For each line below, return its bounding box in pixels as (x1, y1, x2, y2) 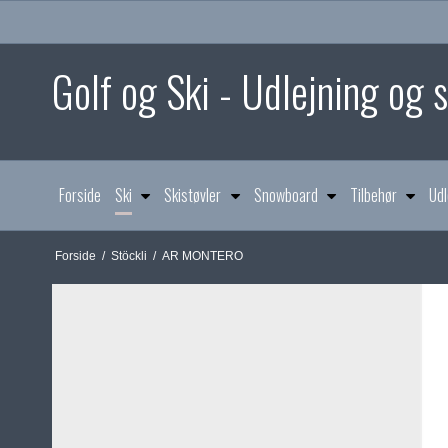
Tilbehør (349, 183, 397, 208)
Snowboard (253, 183, 318, 208)
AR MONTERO (161, 249, 243, 264)
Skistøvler (164, 183, 222, 208)
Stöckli (110, 249, 147, 264)
